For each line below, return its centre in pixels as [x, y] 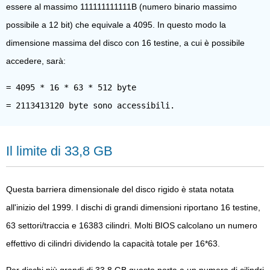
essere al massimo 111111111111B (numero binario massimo [121, 6]
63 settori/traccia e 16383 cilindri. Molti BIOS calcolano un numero [132, 225]
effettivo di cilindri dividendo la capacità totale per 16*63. [113, 243]
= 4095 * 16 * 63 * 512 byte [71, 87]
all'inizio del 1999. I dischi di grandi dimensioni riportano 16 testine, [133, 207]
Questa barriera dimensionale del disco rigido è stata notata [120, 189]
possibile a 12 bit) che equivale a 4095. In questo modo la [116, 24]
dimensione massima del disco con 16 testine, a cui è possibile [125, 42]
